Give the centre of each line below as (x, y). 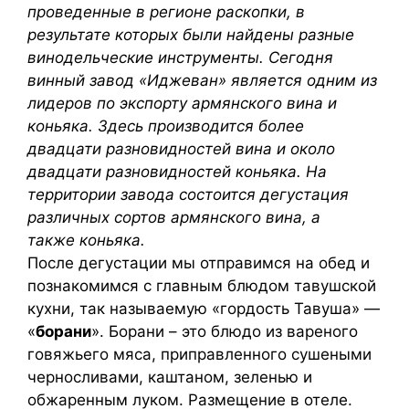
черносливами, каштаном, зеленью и (170, 377)
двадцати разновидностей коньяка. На (177, 172)
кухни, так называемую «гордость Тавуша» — (204, 309)
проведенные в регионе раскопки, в (166, 12)
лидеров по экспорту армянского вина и (182, 103)
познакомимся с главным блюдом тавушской (202, 286)
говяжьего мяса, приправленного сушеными (199, 354)
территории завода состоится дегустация (188, 194)
